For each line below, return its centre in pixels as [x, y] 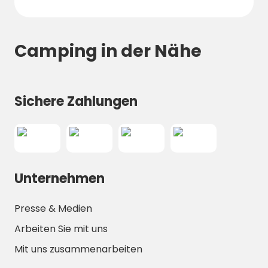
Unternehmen [60, 179]
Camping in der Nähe [108, 51]
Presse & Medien [53, 208]
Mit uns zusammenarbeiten [78, 249]
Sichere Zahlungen [76, 102]
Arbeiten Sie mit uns [61, 229]
